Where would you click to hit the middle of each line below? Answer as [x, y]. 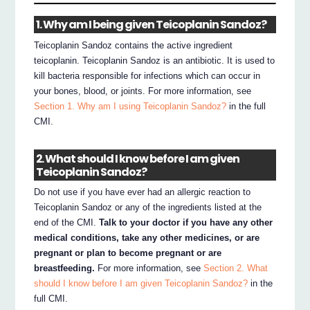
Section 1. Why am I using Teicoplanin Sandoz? [130, 107]
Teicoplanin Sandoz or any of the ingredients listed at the [148, 208]
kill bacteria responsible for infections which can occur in [147, 76]
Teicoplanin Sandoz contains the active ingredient [134, 46]
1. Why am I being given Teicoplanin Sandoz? [152, 25]
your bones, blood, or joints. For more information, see [143, 91]
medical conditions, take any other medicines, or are [147, 238]
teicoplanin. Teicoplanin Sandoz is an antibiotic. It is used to [155, 61]
